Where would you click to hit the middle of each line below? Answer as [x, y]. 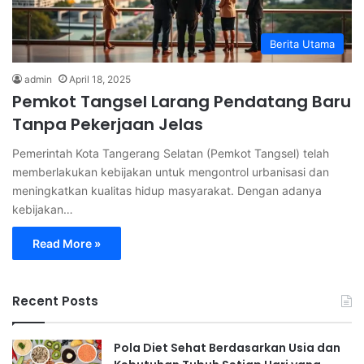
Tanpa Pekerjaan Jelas [108, 125]
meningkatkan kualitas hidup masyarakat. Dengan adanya [167, 191]
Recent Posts [55, 301]
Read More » [67, 244]
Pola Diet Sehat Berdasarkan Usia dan [227, 348]
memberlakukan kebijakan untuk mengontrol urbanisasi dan [171, 172]
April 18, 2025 [100, 80]
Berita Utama [302, 44]
